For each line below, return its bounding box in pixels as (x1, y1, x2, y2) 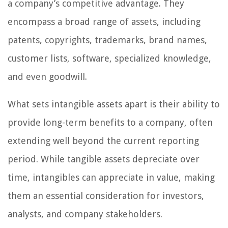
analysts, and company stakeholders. (8, 208, 162, 219)
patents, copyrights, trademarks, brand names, (8, 34, 207, 45)
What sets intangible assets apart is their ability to (8, 98, 220, 109)
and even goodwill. (8, 71, 87, 82)
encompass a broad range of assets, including (8, 16, 201, 27)
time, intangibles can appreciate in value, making (8, 172, 215, 183)
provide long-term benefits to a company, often (8, 117, 213, 128)
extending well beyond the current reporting (8, 135, 199, 146)
